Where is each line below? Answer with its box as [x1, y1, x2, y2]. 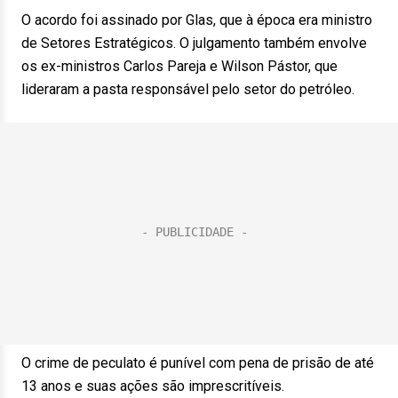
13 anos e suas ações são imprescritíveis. [21, 378, 284, 394]
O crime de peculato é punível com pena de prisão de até [21, 354, 374, 371]
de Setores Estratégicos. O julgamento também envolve [21, 35, 367, 52]
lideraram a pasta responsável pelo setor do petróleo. [21, 81, 354, 98]
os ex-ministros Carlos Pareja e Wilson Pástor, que [21, 58, 338, 75]
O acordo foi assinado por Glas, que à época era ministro [21, 12, 372, 28]
